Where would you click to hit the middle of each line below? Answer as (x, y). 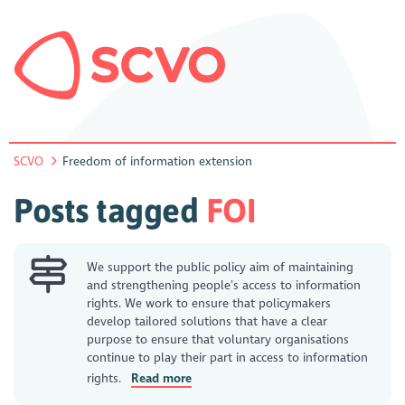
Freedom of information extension (158, 161)
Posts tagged (110, 211)
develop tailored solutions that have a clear (207, 322)
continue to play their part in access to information (228, 358)
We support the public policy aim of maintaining (221, 268)
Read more (162, 379)
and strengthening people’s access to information (224, 286)
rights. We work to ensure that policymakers (209, 304)
